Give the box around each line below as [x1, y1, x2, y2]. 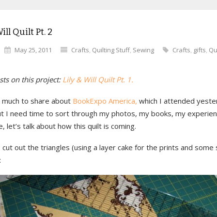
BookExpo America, [71, 96, 137, 106]
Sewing [133, 46, 154, 54]
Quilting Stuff [92, 46, 130, 54]
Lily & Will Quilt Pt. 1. [62, 75, 133, 84]
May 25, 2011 [15, 46, 52, 54]
